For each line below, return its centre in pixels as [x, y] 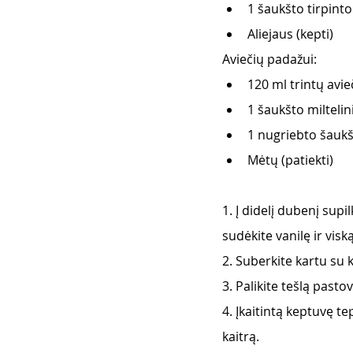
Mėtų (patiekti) [290, 160]
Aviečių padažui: [271, 59]
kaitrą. [242, 337]
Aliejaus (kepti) [292, 34]
